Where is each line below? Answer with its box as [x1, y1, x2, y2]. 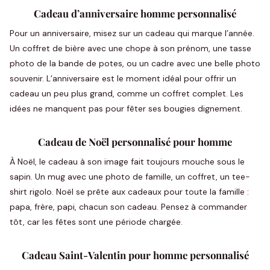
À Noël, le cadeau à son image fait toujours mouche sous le [10, 156, 245, 167]
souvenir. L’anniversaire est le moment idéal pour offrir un [10, 73, 236, 84]
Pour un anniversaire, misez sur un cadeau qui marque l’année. [10, 28, 254, 39]
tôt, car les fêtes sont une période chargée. [10, 216, 183, 227]
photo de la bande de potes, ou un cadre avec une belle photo [10, 58, 260, 69]
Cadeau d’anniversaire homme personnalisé [34, 7, 236, 20]
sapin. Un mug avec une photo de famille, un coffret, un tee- [10, 171, 250, 182]
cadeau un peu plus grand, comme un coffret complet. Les [10, 88, 243, 99]
